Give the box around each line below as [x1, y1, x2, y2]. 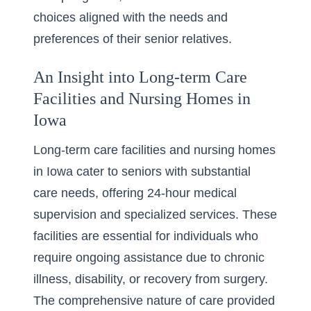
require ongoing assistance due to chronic [33, 251, 264, 264]
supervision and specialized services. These [33, 208, 277, 221]
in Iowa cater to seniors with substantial [33, 165, 251, 178]
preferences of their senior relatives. [33, 32, 232, 46]
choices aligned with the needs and [33, 10, 228, 24]
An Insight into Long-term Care [33, 68, 247, 86]
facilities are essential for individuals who [33, 229, 258, 243]
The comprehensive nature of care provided [33, 294, 275, 308]
